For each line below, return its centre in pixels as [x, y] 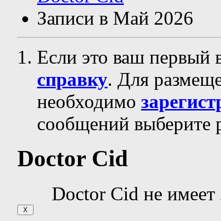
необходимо [89, 101]
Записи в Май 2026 [115, 18]
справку [72, 79]
